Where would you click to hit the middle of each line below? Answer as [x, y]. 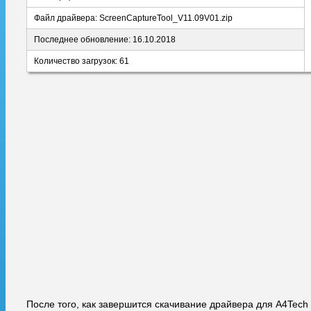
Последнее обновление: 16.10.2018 [105, 40]
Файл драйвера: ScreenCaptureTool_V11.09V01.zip [133, 18]
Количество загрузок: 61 [82, 61]
